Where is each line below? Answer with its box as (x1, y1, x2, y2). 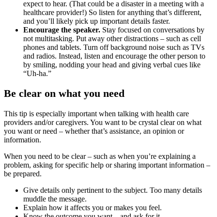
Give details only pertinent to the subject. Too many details (23, 186, 202, 194)
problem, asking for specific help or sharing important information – (4, 160, 210, 169)
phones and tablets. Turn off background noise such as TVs (23, 43, 204, 51)
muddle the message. (23, 194, 87, 203)
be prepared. (4, 169, 42, 178)
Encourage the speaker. (23, 26, 100, 34)
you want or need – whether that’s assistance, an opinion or (4, 126, 184, 135)
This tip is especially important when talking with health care (4, 109, 189, 118)
